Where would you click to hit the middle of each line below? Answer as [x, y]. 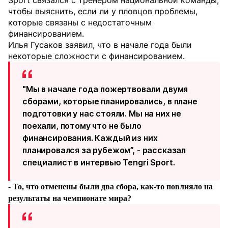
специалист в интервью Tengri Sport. [99, 162]
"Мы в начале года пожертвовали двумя [105, 89]
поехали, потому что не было [82, 126]
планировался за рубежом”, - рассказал [104, 150]
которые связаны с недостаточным [80, 22]
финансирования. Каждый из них [90, 138]
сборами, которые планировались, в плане [110, 101]
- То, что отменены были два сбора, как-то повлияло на [110, 187]
